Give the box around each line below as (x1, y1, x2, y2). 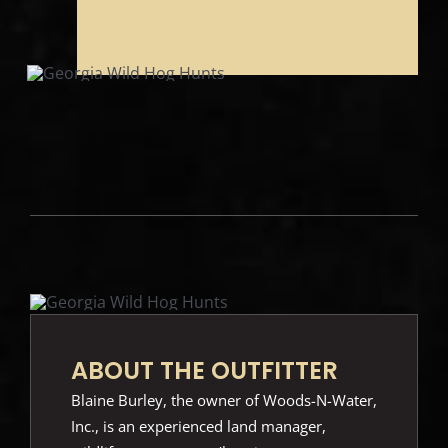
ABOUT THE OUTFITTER (70, 354, 338, 388)
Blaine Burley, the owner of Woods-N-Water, (70, 390, 377, 411)
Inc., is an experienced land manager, (70, 416, 326, 437)
